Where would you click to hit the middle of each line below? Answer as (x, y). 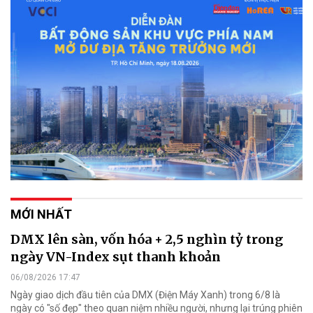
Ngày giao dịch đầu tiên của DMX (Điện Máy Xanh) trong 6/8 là (145, 294)
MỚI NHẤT (41, 214)
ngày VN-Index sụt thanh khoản (116, 256)
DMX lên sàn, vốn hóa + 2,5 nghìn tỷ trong (147, 239)
